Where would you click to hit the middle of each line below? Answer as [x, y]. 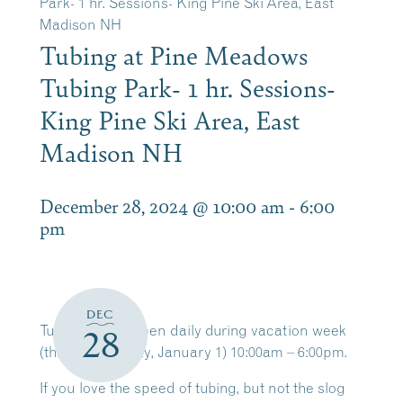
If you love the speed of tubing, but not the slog [193, 388]
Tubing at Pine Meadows [174, 54]
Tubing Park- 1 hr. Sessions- [188, 87]
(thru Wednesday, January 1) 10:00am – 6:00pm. [193, 352]
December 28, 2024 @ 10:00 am [162, 206]
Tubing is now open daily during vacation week [193, 330]
